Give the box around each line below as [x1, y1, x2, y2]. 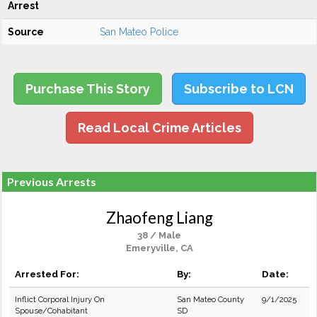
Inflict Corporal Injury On [15, 294, 105, 304]
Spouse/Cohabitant [15, 306, 88, 316]
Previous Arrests [7, 175, 96, 188]
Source [8, 26, 44, 38]
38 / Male [137, 230, 181, 241]
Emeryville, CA [125, 243, 193, 253]
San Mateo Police [100, 26, 178, 38]
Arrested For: [15, 268, 79, 279]
